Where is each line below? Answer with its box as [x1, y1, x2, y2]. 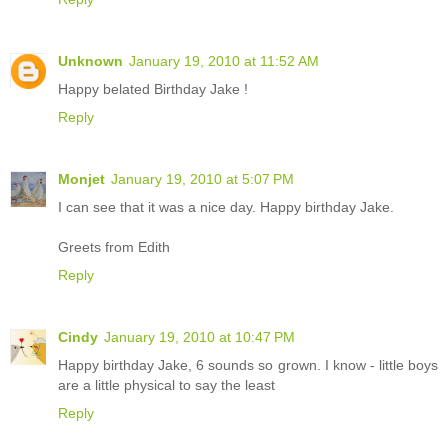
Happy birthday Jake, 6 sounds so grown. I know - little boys [58, 356, 438, 373]
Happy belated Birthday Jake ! [58, 80, 248, 97]
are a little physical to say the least [58, 376, 275, 393]
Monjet [58, 170, 105, 187]
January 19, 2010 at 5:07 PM [111, 170, 294, 187]
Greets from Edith [58, 238, 170, 255]
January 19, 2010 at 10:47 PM [104, 328, 295, 345]
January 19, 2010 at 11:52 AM [129, 52, 319, 69]
